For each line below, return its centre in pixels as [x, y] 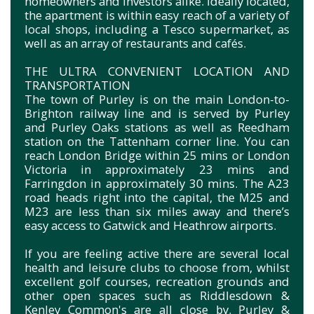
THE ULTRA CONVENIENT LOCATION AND [157, 71]
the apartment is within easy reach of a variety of [157, 15]
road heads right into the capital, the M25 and [157, 197]
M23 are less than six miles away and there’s [157, 211]
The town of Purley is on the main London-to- [157, 99]
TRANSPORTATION [77, 85]
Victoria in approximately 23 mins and [157, 169]
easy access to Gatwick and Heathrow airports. [150, 225]
